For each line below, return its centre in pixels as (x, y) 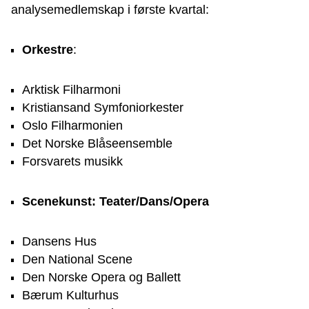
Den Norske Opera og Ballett (101, 278)
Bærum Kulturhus (70, 296)
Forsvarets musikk (72, 162)
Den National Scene (77, 260)
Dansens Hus (59, 242)
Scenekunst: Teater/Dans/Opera (116, 202)
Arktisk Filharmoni (71, 90)
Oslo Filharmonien (72, 126)
